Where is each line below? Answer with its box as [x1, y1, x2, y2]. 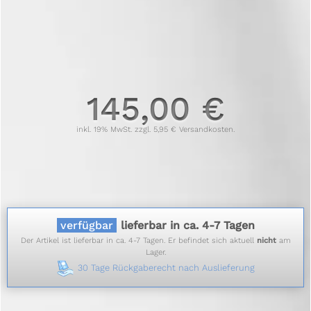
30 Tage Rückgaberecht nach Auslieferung [77, 262, 255, 274]
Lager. [145, 248, 166, 258]
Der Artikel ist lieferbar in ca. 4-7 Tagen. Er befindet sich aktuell [20, 236, 257, 246]
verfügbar [60, 219, 113, 233]
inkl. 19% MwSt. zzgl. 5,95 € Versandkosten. [76, 125, 235, 135]
